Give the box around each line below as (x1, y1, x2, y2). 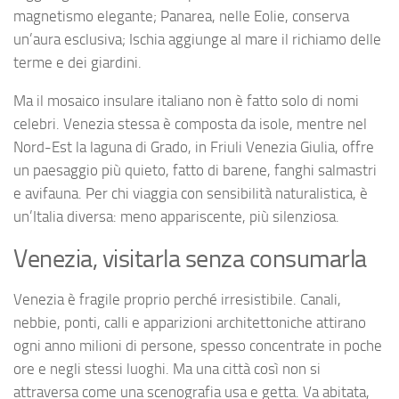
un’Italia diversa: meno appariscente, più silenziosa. (13, 208, 339, 226)
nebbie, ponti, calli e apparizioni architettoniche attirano (13, 313, 366, 331)
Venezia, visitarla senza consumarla (13, 243, 367, 273)
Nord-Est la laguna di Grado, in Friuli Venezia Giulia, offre (13, 138, 374, 157)
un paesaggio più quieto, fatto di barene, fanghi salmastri (13, 161, 377, 180)
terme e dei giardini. (13, 53, 142, 72)
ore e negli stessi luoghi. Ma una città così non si (13, 359, 321, 378)
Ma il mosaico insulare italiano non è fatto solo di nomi (13, 92, 359, 110)
